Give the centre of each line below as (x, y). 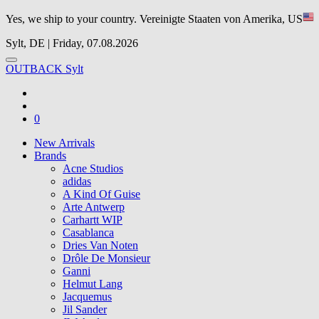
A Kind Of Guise (101, 194)
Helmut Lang (93, 284)
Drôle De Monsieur (106, 258)
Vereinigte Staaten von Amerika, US (221, 19)
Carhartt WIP (93, 220)
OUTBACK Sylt (45, 69)
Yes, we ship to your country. (73, 19)
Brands (50, 156)
